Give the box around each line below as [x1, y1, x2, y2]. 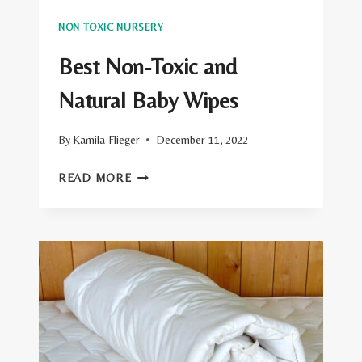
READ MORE [58, 171, 132, 185]
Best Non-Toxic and [58, 53, 237, 79]
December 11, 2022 [156, 133, 249, 147]
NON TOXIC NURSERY [58, 21, 164, 34]
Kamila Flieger [73, 133, 141, 147]
